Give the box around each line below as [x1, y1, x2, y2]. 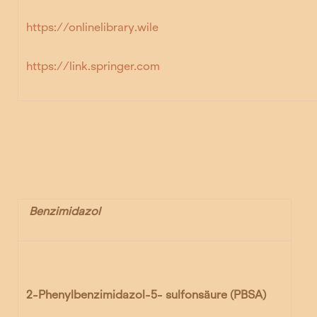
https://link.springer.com [26, 59, 161, 73]
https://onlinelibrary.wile [26, 20, 159, 34]
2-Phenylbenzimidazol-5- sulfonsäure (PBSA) [26, 288, 267, 302]
